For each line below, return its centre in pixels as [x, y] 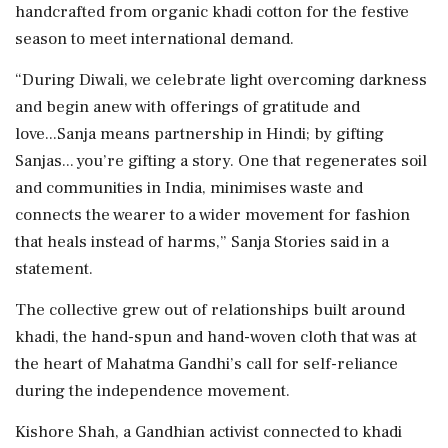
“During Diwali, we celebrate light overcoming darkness [221, 79]
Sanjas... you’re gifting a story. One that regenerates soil [221, 160]
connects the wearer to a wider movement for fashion [212, 214]
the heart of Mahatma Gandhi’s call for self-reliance [206, 363]
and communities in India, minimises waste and [189, 187]
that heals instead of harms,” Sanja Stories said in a [202, 241]
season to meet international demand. [154, 38]
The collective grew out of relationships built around [210, 309]
